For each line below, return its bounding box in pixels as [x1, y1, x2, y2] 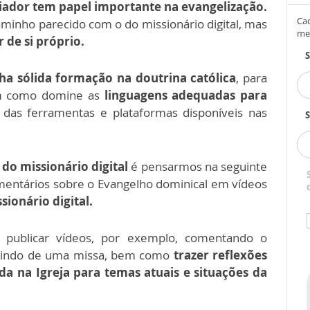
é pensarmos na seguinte [131, 158, 268, 174]
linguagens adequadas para [104, 87, 267, 103]
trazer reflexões [173, 247, 268, 263]
